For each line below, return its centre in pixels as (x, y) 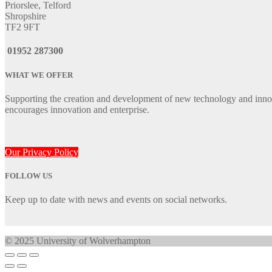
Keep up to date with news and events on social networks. (116, 200)
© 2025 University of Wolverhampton (78, 241)
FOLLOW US (29, 175)
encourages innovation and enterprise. (77, 109)
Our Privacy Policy (42, 152)
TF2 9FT (22, 27)
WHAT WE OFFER (39, 75)
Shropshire (25, 16)
